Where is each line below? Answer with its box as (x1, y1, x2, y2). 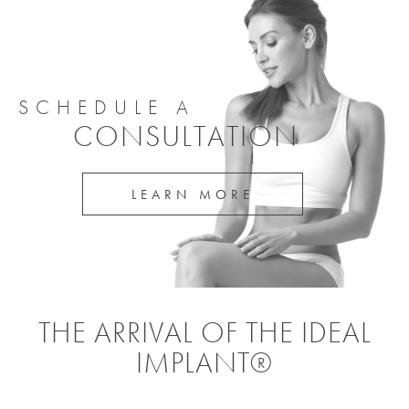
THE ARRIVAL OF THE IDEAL (37, 314, 372, 352)
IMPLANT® (136, 344, 273, 383)
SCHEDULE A (18, 94, 195, 121)
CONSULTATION (73, 118, 299, 156)
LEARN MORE (131, 185, 254, 204)
